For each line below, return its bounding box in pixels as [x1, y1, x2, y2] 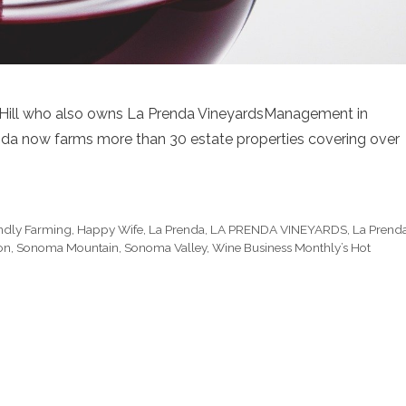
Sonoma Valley [124, 240, 207, 256]
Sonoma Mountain [16, 240, 119, 256]
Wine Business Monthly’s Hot [212, 240, 371, 256]
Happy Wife [77, 222, 144, 237]
